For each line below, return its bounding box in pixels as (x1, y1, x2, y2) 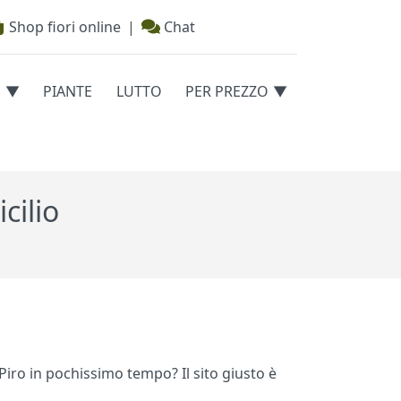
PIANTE (43, 81, 93, 102)
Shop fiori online (4, 17, 121, 37)
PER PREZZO (185, 81, 269, 102)
